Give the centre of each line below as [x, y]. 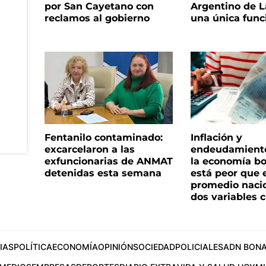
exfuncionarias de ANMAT [108, 161]
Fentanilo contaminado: [103, 137]
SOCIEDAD [154, 246]
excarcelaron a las [89, 149]
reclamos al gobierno [97, 18]
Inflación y [217, 137]
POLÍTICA [33, 246]
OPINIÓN [115, 246]
